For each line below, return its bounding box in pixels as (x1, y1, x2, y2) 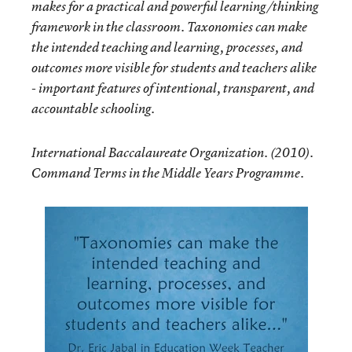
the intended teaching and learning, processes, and (31, 38, 302, 56)
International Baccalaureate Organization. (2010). (31, 144, 313, 161)
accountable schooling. (31, 100, 155, 117)
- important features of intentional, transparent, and (31, 79, 314, 97)
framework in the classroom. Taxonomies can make (31, 18, 307, 35)
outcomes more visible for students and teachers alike (31, 59, 317, 76)
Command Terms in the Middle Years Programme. (31, 164, 304, 181)
